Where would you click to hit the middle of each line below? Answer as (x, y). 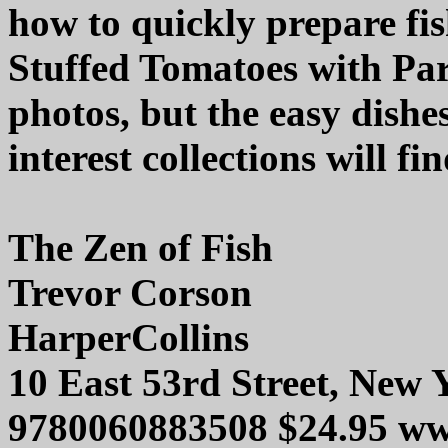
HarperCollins (128, 338)
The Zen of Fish (140, 248)
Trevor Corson (130, 293)
